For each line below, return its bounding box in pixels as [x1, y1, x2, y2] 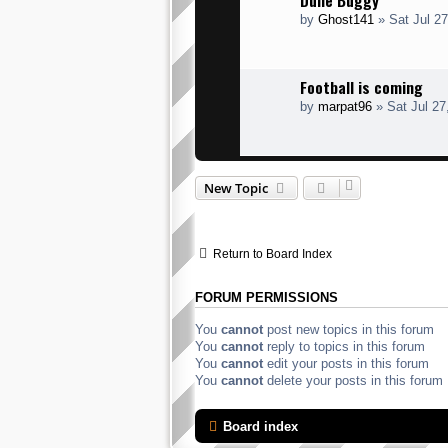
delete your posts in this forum [263, 373, 443, 389]
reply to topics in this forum [263, 339, 425, 355]
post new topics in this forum [263, 322, 434, 338]
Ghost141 [318, 12, 374, 27]
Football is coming [300, 75, 423, 99]
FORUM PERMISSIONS [195, 291, 338, 305]
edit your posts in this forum [263, 356, 429, 372]
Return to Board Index [213, 247, 332, 261]
